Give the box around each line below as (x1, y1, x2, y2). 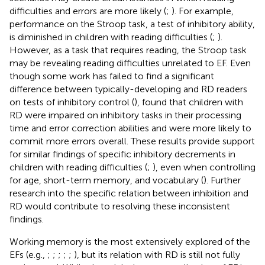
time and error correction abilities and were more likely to (9, 122, 251, 134)
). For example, (172, 5, 234, 17)
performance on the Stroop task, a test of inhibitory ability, (9, 18, 255, 30)
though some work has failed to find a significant (9, 70, 214, 82)
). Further (203, 174, 241, 186)
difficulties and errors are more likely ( (9, 5, 166, 17)
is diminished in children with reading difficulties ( (9, 31, 212, 43)
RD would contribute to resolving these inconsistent (9, 200, 230, 212)
